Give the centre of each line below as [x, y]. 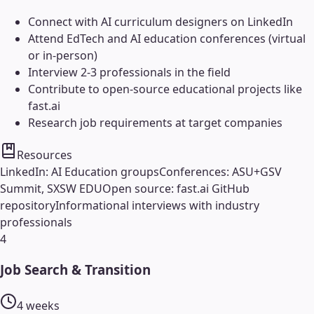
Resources [45, 155]
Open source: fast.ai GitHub [176, 188]
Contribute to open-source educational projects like [165, 89]
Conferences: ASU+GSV [220, 171]
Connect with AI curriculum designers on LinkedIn [161, 21]
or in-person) [63, 55]
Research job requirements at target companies [155, 122]
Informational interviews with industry [157, 205]
